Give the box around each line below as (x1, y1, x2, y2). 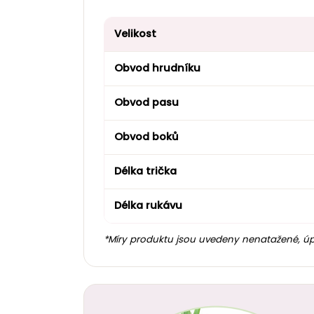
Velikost (114, 26, 156, 41)
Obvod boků (114, 129, 179, 144)
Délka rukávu (114, 198, 182, 212)
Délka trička (114, 163, 177, 178)
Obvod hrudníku (114, 60, 200, 75)
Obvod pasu (114, 95, 179, 109)
